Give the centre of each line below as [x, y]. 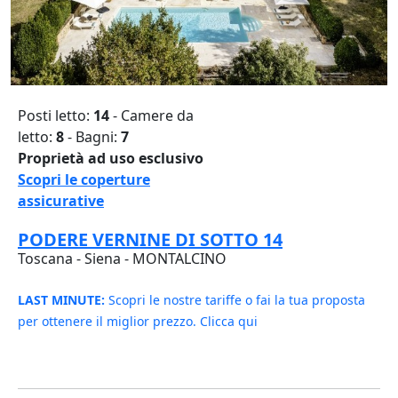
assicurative [61, 200]
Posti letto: [56, 115]
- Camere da [153, 115]
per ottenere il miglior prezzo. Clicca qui [138, 321]
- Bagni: [92, 136]
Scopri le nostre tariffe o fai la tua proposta [235, 299]
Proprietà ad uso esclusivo [111, 158]
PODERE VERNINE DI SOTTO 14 [150, 239]
